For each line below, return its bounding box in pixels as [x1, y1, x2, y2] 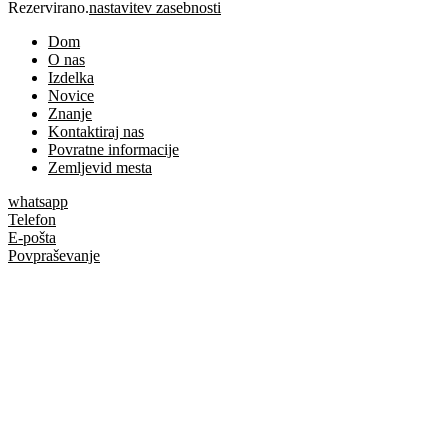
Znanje [48, 105, 92, 122]
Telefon [8, 211, 56, 228]
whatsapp [8, 193, 68, 210]
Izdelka [48, 69, 94, 86]
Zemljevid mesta [48, 159, 152, 176]
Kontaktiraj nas [48, 123, 144, 140]
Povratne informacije [48, 141, 179, 158]
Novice [48, 87, 94, 104]
